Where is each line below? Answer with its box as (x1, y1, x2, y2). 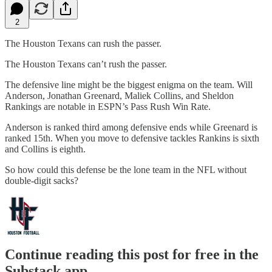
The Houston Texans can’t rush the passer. (5, 58, 167, 69)
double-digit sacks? (5, 175, 78, 186)
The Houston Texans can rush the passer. (5, 38, 161, 49)
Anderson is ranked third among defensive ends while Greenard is (5, 121, 257, 132)
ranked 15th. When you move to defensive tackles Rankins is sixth (5, 132, 259, 143)
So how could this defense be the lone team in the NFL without (5, 164, 246, 175)
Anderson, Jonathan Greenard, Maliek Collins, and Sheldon (5, 90, 234, 101)
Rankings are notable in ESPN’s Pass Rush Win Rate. (5, 101, 211, 112)
